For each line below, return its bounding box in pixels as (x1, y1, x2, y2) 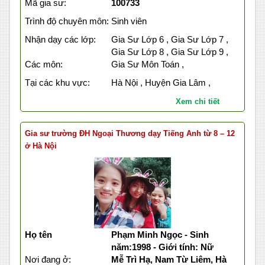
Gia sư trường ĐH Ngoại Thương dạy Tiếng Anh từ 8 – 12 (25, 129, 235, 138)
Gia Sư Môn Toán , (111, 59, 184, 70)
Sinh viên (111, 16, 147, 27)
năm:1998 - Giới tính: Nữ (111, 242, 214, 253)
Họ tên (25, 230, 52, 240)
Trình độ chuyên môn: (25, 16, 109, 27)
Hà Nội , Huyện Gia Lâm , (111, 77, 211, 88)
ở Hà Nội (25, 141, 57, 151)
